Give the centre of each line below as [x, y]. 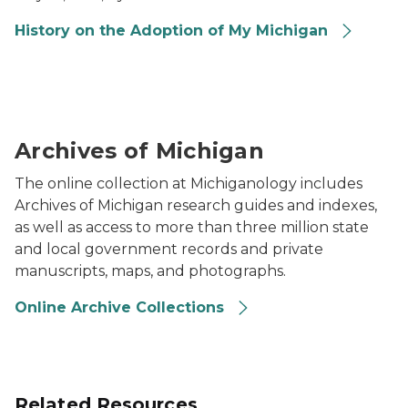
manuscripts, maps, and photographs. [150, 271]
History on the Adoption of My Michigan [173, 31]
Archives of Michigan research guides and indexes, [196, 205]
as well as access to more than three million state [192, 227]
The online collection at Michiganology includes [189, 184]
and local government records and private [169, 249]
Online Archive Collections [122, 307]
